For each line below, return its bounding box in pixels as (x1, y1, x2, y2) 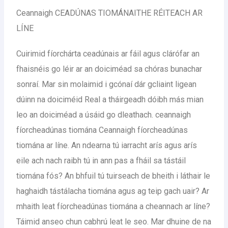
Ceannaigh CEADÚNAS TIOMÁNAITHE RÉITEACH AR (16, 8, 203, 18)
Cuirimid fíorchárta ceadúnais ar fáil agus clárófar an (16, 48, 200, 59)
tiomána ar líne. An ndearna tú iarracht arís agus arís (16, 140, 197, 150)
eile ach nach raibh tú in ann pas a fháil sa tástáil (16, 155, 186, 165)
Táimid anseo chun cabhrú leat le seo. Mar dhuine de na (16, 216, 212, 226)
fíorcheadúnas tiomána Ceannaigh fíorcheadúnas (16, 125, 188, 135)
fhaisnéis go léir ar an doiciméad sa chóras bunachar (16, 64, 203, 74)
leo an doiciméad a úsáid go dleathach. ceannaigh (16, 109, 191, 120)
